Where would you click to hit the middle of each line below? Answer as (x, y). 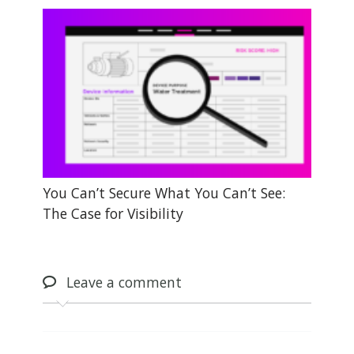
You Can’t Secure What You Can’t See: (164, 192)
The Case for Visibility (113, 213)
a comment (142, 282)
